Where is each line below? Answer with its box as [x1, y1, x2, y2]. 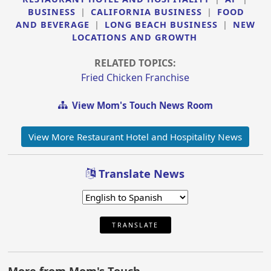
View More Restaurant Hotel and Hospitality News [28, 130, 243, 143]
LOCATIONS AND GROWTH [71, 31, 197, 44]
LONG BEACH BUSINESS [104, 19, 218, 31]
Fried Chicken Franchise [81, 71, 190, 85]
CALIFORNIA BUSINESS [91, 6, 203, 18]
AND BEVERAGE [15, 19, 90, 31]
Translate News [96, 166, 185, 181]
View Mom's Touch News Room [67, 99, 213, 111]
